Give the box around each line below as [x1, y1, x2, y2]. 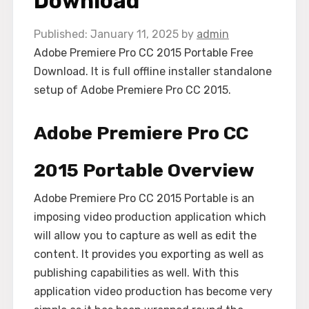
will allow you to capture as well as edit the [34, 229, 257, 243]
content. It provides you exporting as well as [34, 248, 263, 261]
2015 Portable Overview [34, 159, 255, 182]
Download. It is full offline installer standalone [34, 65, 272, 78]
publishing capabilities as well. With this [34, 266, 239, 280]
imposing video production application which [34, 210, 266, 224]
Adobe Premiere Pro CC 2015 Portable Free [34, 46, 253, 59]
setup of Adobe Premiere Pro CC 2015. [34, 83, 231, 97]
